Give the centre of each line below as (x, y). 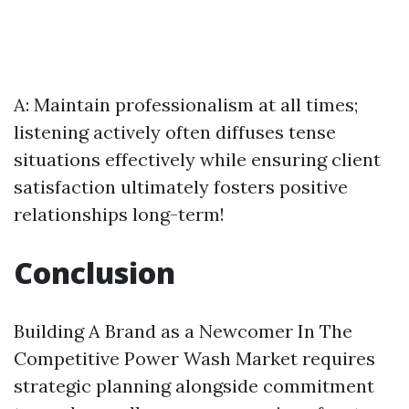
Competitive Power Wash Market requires (194, 358)
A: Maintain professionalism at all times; (186, 105)
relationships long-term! (119, 214)
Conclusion (94, 273)
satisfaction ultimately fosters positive (181, 187)
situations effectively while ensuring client (197, 159)
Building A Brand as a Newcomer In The (183, 331)
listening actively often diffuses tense (175, 132)
